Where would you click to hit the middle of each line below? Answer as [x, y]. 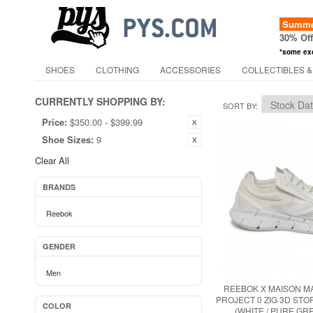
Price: [54, 122]
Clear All [52, 160]
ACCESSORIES [190, 70]
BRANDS [59, 187]
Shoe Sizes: [68, 139]
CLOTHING [117, 70]
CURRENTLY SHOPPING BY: [100, 101]
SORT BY [239, 105]
